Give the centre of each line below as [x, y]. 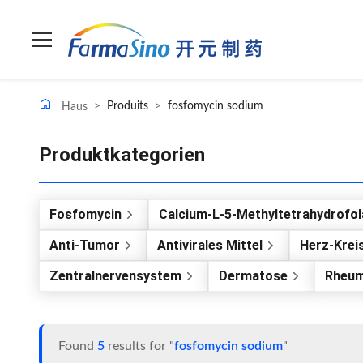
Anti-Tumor [85, 245]
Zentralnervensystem [115, 276]
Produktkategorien [122, 155]
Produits [128, 106]
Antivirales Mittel [210, 245]
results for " [139, 346]
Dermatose [253, 276]
